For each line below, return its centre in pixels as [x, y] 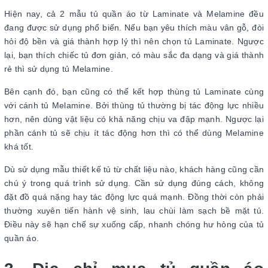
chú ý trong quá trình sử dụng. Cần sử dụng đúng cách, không [134, 183]
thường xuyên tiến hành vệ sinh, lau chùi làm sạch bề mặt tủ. [134, 211]
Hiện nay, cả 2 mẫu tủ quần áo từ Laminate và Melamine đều [134, 14]
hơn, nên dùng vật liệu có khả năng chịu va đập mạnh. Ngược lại [134, 119]
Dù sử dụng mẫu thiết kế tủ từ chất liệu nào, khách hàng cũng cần [134, 170]
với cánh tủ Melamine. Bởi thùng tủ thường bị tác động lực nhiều [134, 106]
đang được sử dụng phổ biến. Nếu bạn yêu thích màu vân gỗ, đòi [134, 28]
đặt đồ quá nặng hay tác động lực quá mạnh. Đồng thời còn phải [134, 197]
